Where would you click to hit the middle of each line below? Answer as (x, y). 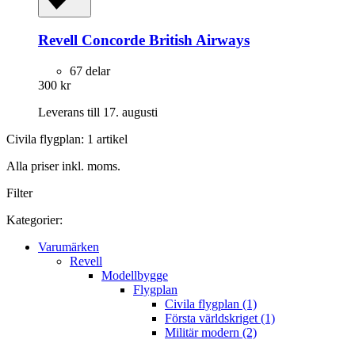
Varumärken (69, 246)
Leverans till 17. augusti (98, 112)
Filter (19, 193)
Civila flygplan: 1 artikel (67, 139)
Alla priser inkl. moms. (63, 166)
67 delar (90, 71)
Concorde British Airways (164, 40)
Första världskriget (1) (220, 318)
